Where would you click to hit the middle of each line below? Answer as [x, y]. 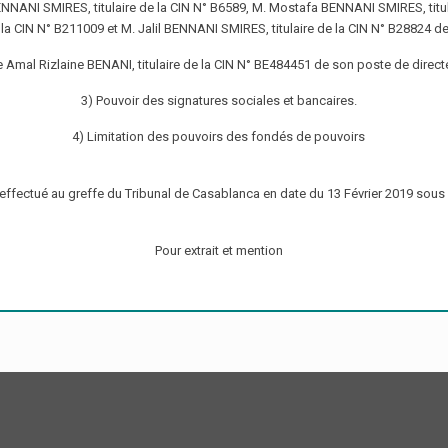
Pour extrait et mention [218, 251]
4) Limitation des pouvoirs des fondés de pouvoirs [219, 137]
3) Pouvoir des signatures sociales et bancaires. [218, 101]
